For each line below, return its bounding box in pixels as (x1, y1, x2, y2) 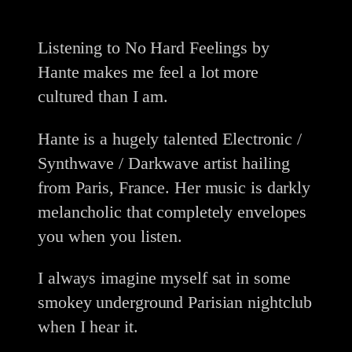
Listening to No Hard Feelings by (38, 38, 269, 58)
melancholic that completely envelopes (38, 201, 307, 222)
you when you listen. (38, 225, 182, 246)
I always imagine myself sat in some (38, 267, 291, 288)
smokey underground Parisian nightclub (38, 291, 313, 312)
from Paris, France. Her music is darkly (38, 177, 311, 197)
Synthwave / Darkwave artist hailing (38, 152, 290, 173)
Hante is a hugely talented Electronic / (38, 128, 302, 148)
